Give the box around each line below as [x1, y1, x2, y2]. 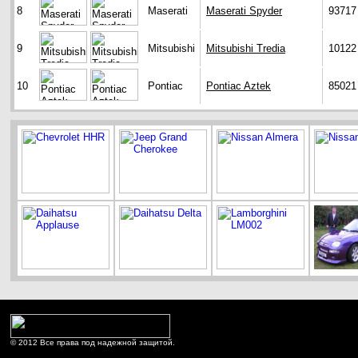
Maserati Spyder [206, 5, 282, 18]
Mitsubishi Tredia [206, 42, 285, 55]
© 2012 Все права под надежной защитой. [10, 338, 175, 347]
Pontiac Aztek [206, 80, 271, 93]
